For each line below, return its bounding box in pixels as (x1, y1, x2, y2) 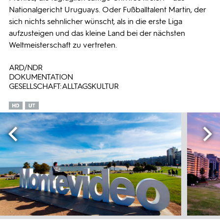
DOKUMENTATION (9, 72, 73, 82)
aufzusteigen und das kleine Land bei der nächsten (9, 28, 185, 38)
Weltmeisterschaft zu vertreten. (9, 40, 117, 50)
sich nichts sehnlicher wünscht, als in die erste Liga (9, 17, 182, 26)
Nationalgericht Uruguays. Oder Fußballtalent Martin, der (9, 5, 206, 14)
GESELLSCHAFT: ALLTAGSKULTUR (9, 82, 118, 91)
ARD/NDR (9, 63, 42, 72)
